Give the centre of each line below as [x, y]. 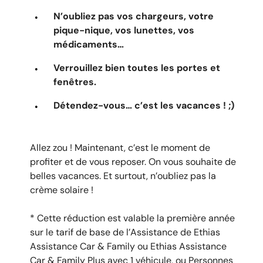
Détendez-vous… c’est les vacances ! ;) [144, 105]
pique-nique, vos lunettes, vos [124, 30]
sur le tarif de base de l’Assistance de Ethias [125, 232]
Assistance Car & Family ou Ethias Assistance [128, 246]
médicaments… [89, 44]
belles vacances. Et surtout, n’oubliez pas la [123, 176]
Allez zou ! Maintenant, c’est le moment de [120, 147]
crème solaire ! [62, 190]
